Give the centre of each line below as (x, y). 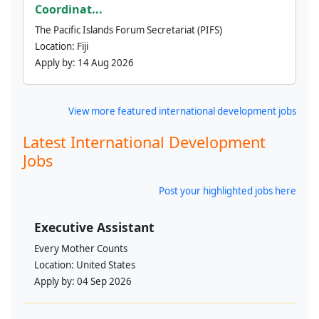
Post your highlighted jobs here (228, 191)
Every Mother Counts (81, 249)
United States (106, 265)
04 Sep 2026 (104, 282)
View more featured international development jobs (182, 111)
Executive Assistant (94, 228)
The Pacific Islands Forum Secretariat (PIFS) (129, 30)
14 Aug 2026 (106, 63)
